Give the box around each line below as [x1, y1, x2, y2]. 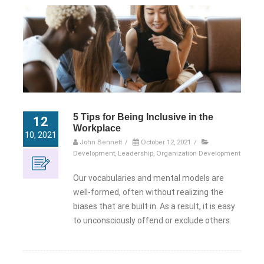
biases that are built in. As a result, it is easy [73, 201, 235, 211]
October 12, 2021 [141, 137, 191, 146]
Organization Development [156, 148, 240, 157]
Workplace [73, 123, 121, 133]
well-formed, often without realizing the [73, 187, 223, 197]
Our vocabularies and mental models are [73, 173, 224, 183]
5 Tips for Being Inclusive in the [73, 111, 213, 122]
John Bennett [80, 137, 122, 146]
